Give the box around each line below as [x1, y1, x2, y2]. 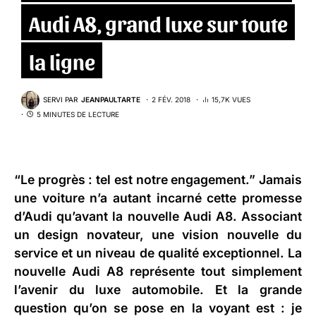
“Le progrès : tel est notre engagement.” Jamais [14, 171, 302, 187]
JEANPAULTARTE [81, 95, 140, 104]
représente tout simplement [123, 263, 302, 279]
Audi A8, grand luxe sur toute [28, 9, 288, 35]
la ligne [28, 47, 95, 73]
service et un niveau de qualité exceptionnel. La [14, 245, 302, 260]
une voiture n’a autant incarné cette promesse [14, 190, 302, 205]
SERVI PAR [43, 95, 78, 104]
